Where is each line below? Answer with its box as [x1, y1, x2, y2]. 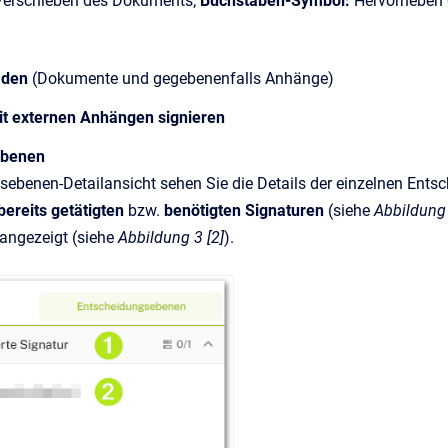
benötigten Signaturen [164, 200, 328, 220]
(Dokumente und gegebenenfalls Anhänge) [28, 68, 334, 88]
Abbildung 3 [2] [118, 227, 224, 247]
